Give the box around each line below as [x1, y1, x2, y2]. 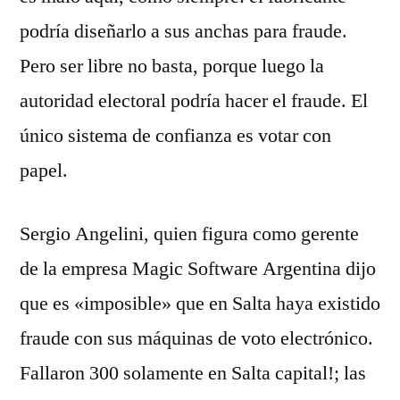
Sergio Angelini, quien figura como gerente [20, 221, 359, 246]
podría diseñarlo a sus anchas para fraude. [20, 19, 347, 44]
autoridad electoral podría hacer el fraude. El [20, 88, 368, 113]
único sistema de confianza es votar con [20, 123, 331, 148]
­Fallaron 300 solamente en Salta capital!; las [20, 361, 366, 386]
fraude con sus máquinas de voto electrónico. [20, 326, 373, 351]
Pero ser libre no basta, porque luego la [20, 54, 324, 79]
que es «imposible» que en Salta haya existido [20, 291, 380, 316]
